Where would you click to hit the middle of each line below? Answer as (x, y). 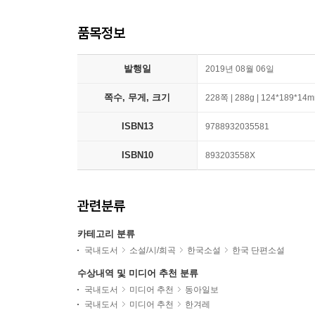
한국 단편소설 (258, 251)
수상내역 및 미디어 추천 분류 (138, 274)
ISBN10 (137, 155)
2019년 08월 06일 (240, 69)
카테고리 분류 (106, 234)
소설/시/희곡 (153, 251)
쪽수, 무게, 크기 (137, 98)
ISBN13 (137, 127)
